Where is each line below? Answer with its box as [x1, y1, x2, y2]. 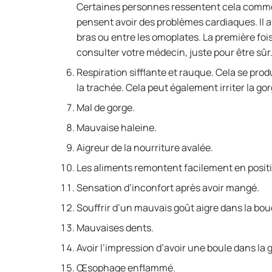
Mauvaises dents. [76, 221, 154, 234]
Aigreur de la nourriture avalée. [76, 141, 213, 154]
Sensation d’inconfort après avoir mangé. [76, 181, 259, 194]
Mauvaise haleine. [76, 121, 157, 134]
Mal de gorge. [76, 101, 135, 114]
